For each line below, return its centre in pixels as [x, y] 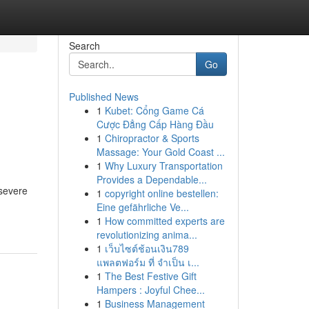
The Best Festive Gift [150, 276]
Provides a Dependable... [151, 179]
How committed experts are [165, 221]
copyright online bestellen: [161, 193]
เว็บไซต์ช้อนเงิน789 [147, 248]
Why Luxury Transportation [163, 166]
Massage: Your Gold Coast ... [160, 152]
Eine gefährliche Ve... [142, 207]
